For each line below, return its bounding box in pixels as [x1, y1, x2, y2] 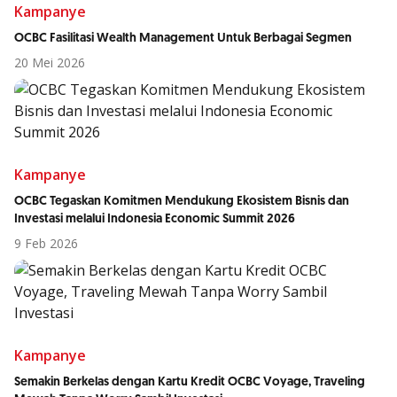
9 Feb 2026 [14, 235, 78, 252]
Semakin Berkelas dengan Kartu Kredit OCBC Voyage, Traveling [14, 374, 365, 390]
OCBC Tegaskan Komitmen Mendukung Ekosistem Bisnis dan [14, 193, 349, 209]
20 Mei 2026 [14, 54, 85, 71]
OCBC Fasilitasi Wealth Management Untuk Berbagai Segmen [14, 30, 352, 46]
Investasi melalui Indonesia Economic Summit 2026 [14, 211, 295, 227]
